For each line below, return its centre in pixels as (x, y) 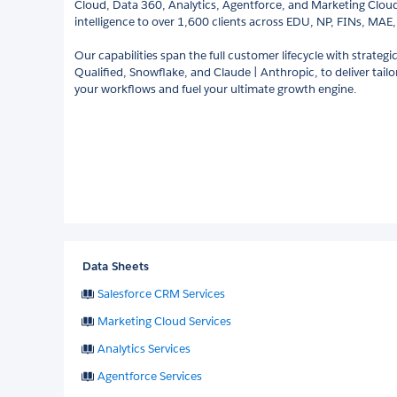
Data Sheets (116, 266)
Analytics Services (144, 348)
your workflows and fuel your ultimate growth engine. (215, 89)
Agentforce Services (150, 376)
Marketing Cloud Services (164, 321)
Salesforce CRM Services (161, 293)
